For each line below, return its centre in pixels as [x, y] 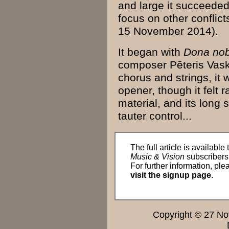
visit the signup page [171, 175]
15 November [153, 31]
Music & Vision [158, 156]
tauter [134, 116]
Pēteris [187, 65]
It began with [151, 52]
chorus [135, 77]
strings [192, 77]
